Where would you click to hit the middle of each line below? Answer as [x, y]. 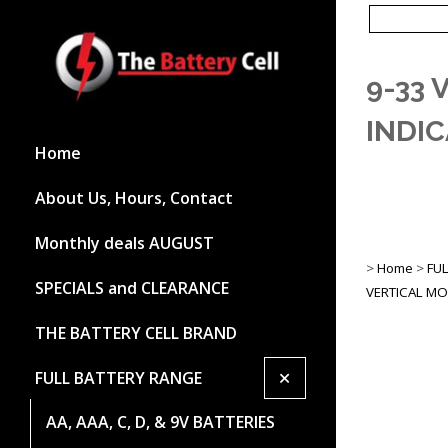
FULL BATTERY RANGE [118, 377]
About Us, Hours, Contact [134, 197]
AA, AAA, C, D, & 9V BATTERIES [160, 421]
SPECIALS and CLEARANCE [132, 287]
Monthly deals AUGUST [124, 242]
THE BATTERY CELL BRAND [136, 332]
